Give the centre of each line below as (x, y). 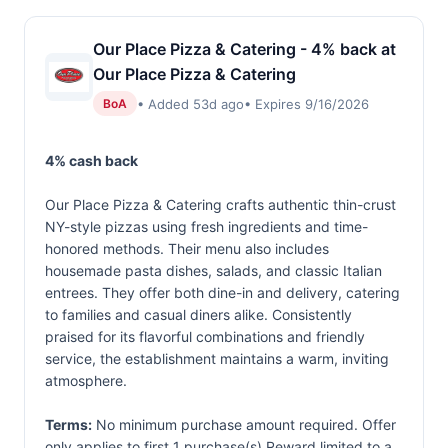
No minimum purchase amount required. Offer (244, 424)
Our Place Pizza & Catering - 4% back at (244, 49)
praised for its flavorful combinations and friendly (205, 336)
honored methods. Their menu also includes (187, 248)
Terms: (68, 424)
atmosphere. (86, 380)
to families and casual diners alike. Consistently (198, 314)
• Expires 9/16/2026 (306, 103)
